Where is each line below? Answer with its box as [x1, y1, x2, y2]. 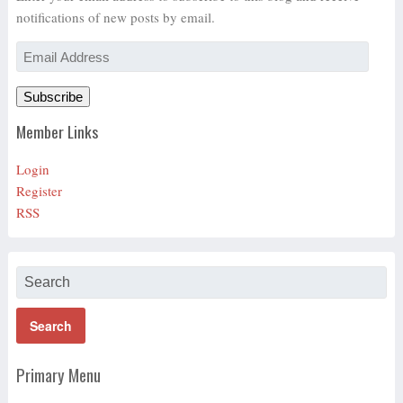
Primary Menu [15, 363, 101, 388]
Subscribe [22, 89, 83, 105]
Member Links [15, 120, 98, 144]
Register [15, 181, 62, 200]
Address [14, 64, 61, 83]
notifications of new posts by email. [15, 8, 215, 27]
